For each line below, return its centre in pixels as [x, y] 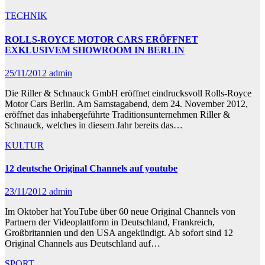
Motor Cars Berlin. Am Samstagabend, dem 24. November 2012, [126, 104]
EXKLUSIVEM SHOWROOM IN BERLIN [95, 50]
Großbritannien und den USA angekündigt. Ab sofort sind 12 [119, 233]
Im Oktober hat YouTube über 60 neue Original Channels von [120, 212]
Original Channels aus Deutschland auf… [83, 244]
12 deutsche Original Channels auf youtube [91, 169]
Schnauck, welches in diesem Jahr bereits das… [94, 125]
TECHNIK [26, 16]
